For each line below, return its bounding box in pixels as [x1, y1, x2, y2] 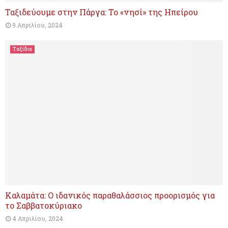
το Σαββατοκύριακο [5, 200, 82, 211]
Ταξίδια [13, 45, 32, 52]
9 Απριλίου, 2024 [12, 20, 63, 29]
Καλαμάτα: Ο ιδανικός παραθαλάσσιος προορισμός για [5, 190, 215, 201]
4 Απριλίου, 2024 [12, 214, 63, 223]
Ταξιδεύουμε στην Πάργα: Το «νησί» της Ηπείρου [5, 6, 198, 17]
